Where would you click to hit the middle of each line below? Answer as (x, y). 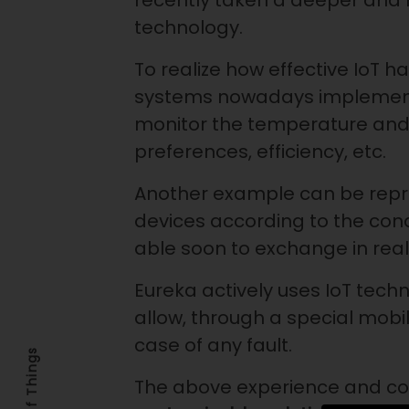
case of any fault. (213, 346)
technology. (189, 28)
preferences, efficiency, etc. (260, 152)
